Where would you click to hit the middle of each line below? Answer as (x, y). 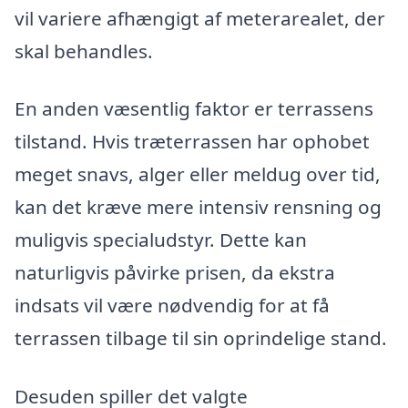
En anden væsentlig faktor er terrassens (194, 109)
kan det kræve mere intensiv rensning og (198, 207)
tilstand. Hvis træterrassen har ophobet (192, 142)
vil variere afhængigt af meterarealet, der (200, 18)
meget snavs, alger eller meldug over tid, (198, 174)
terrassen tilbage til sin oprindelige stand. (201, 338)
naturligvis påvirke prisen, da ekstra (175, 273)
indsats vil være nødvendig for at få (172, 306)
